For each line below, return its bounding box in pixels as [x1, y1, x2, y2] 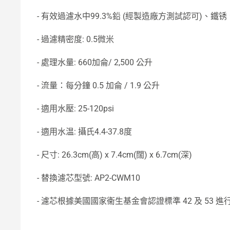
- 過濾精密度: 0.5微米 [37, 34, 114, 44]
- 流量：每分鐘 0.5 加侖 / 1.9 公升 [37, 81, 160, 90]
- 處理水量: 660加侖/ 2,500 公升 [37, 57, 152, 67]
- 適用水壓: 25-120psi [37, 104, 114, 113]
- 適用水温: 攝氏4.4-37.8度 [37, 127, 132, 137]
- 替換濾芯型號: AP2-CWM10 [37, 173, 140, 183]
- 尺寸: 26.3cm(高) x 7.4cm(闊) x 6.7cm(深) [37, 150, 192, 160]
